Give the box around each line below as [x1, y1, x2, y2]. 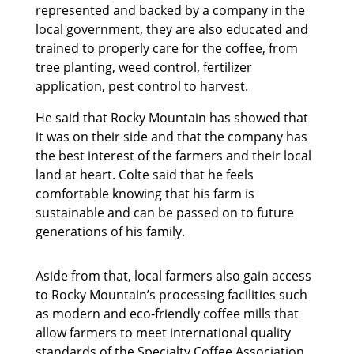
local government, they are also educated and [35, 21, 308, 39]
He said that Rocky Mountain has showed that [35, 109, 308, 127]
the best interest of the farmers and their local [35, 147, 311, 165]
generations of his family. [35, 223, 185, 241]
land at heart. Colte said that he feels [35, 166, 254, 184]
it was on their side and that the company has [35, 128, 307, 146]
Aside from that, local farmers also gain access [35, 267, 311, 285]
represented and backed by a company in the [35, 2, 305, 20]
